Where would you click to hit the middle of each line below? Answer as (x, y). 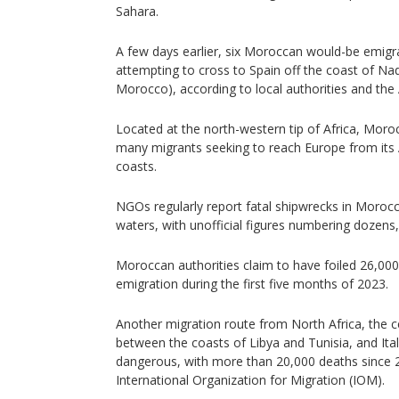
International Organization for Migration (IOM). (250, 380)
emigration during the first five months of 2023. (252, 284)
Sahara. (137, 11)
